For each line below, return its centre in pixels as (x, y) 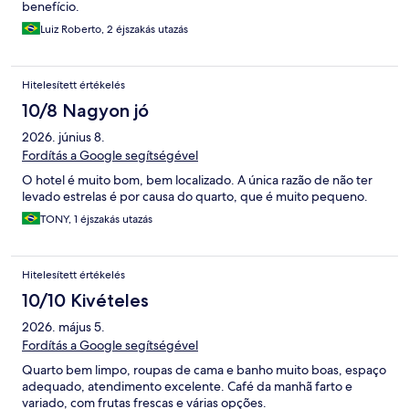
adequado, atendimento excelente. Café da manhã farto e (187, 387)
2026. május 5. (63, 327)
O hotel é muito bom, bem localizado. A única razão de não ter (197, 180)
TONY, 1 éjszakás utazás (96, 220)
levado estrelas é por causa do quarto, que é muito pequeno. (195, 197)
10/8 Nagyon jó (85, 111)
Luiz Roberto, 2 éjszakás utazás (114, 30)
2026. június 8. (63, 137)
